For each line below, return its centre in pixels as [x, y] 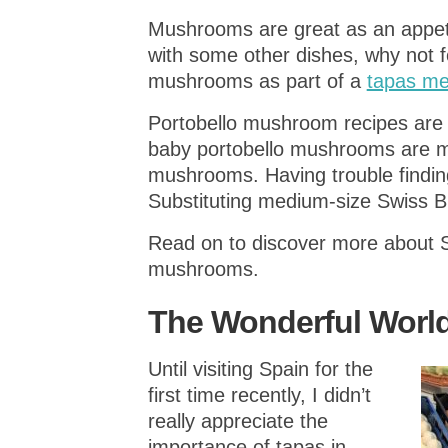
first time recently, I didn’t [259, 394]
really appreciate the [237, 420]
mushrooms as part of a [257, 80]
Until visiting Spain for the [260, 368]
